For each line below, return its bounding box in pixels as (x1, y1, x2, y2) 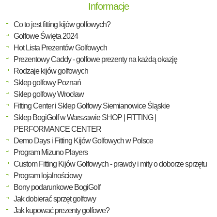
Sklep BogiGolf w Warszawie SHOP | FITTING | (14, 113, 156, 122)
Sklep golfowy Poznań (14, 78, 81, 87)
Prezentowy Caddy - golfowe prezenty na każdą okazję (14, 55, 177, 64)
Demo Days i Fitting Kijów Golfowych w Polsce (14, 137, 153, 145)
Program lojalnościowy (14, 171, 82, 180)
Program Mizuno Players (14, 148, 88, 157)
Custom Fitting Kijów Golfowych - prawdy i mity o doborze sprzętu (14, 160, 207, 169)
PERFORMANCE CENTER (14, 125, 101, 134)
